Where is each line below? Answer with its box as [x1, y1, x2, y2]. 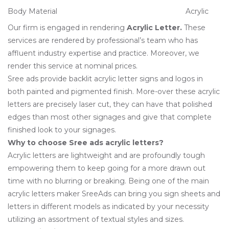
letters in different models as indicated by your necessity [8, 201, 209, 211]
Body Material [8, 6, 57, 16]
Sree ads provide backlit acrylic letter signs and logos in [8, 74, 203, 83]
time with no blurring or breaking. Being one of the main [8, 176, 209, 186]
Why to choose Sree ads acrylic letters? [8, 138, 164, 147]
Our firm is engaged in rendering [8, 22, 125, 32]
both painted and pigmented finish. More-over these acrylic [8, 86, 220, 96]
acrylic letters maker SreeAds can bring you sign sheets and [8, 189, 220, 198]
